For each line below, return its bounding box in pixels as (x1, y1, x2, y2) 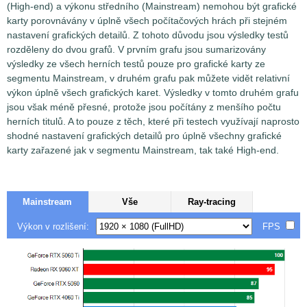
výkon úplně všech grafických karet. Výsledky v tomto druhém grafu (7, 87, 299, 99)
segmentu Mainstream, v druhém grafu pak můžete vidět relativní (7, 73, 290, 84)
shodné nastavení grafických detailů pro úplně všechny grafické (7, 130, 282, 142)
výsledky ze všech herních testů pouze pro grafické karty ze (7, 58, 265, 70)
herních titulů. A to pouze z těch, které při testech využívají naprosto (7, 116, 299, 127)
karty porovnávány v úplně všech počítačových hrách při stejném (7, 15, 287, 27)
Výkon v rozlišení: (17, 221, 89, 232)
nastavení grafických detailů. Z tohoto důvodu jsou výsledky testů (7, 29, 288, 41)
